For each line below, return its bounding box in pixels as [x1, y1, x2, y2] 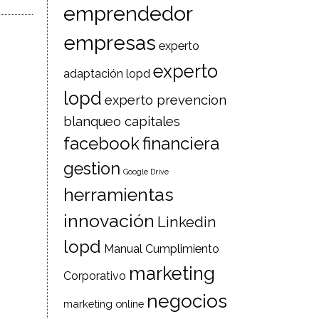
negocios [147, 290, 228, 312]
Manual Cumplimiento [104, 242, 220, 256]
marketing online [63, 298, 145, 310]
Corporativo [63, 269, 127, 283]
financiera [142, 133, 220, 154]
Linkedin [157, 214, 217, 231]
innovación [63, 210, 155, 231]
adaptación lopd [63, 67, 151, 80]
